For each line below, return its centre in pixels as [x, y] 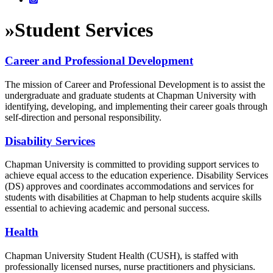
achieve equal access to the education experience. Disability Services [136, 175]
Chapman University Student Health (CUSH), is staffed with [122, 255]
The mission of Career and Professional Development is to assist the [135, 84]
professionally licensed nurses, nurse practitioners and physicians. [130, 266]
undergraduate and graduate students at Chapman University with [130, 95]
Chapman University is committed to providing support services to [132, 165]
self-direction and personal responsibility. [83, 117]
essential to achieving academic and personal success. [107, 208]
